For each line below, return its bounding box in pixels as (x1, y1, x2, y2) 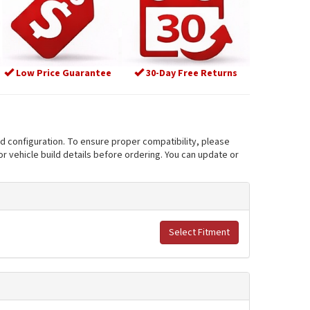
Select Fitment (169, 225, 230, 239)
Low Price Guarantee (14, 66, 112, 80)
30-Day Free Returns (144, 66, 238, 80)
